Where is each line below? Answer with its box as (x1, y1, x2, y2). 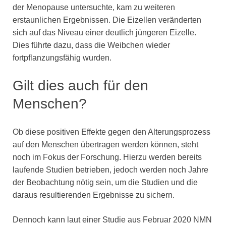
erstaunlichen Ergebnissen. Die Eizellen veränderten (13, 15, 201, 24)
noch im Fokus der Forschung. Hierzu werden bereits (13, 152, 202, 161)
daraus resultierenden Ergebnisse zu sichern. (13, 190, 175, 199)
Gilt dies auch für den (13, 77, 148, 93)
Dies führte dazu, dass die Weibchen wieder (13, 40, 170, 49)
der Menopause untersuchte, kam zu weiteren (13, 3, 175, 12)
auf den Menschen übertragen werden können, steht (13, 140, 198, 149)
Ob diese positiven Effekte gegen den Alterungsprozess (13, 127, 210, 136)
